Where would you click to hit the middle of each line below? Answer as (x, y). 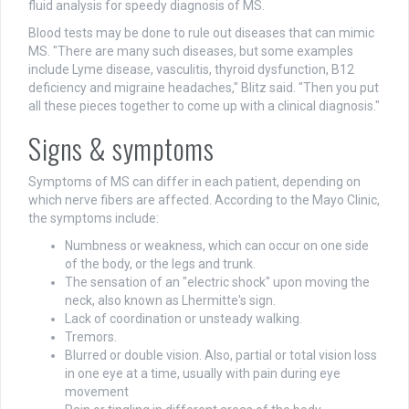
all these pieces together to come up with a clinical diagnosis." (204, 106)
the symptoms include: (94, 219)
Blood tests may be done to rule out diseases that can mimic (201, 33)
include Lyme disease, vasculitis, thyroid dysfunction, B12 (191, 70)
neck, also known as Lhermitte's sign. (170, 301)
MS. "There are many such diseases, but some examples (191, 52)
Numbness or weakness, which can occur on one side (217, 246)
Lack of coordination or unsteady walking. (184, 319)
